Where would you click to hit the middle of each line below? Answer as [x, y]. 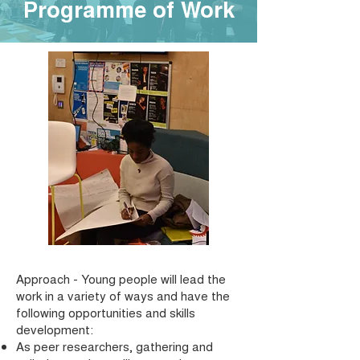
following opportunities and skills [106, 312]
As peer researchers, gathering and [115, 346]
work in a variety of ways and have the [123, 295]
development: [55, 329]
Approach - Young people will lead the [121, 278]
